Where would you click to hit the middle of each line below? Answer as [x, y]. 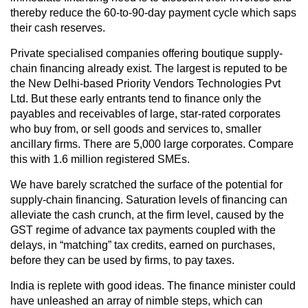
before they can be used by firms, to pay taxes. [122, 260]
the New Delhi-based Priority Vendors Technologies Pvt [145, 83]
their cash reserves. [58, 27]
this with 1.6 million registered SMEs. [100, 159]
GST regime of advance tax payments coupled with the [143, 230]
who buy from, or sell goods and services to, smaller [136, 129]
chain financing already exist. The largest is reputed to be [149, 68]
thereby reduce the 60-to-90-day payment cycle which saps [153, 12]
